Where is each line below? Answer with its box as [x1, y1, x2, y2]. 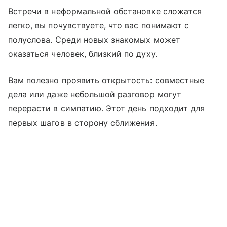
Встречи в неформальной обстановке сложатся [8, 6, 202, 17]
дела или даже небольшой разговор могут [8, 89, 181, 100]
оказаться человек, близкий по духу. [8, 49, 157, 59]
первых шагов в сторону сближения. [8, 118, 157, 128]
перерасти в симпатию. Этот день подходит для [8, 103, 205, 114]
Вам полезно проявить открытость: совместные [8, 75, 205, 86]
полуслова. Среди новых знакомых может [8, 34, 180, 45]
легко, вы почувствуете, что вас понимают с [8, 20, 190, 31]
